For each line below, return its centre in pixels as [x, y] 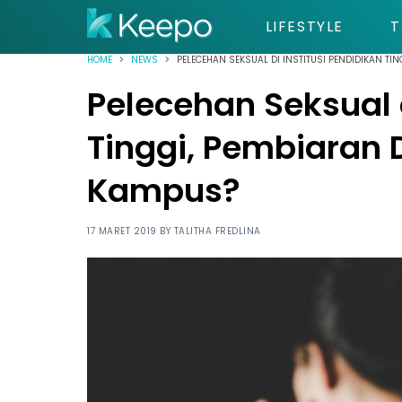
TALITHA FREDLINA [217, 231]
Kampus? [164, 191]
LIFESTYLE [304, 26]
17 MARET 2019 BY [131, 231]
